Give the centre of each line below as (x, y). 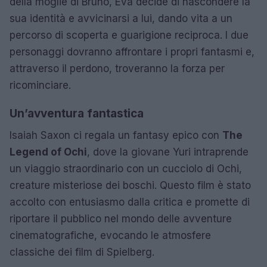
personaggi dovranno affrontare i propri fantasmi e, (132, 52)
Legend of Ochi (48, 152)
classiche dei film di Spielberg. (82, 252)
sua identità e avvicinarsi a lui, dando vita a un (121, 18)
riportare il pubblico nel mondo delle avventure (121, 218)
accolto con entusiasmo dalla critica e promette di (130, 202)
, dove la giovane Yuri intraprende (168, 152)
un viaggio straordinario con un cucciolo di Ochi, (126, 168)
